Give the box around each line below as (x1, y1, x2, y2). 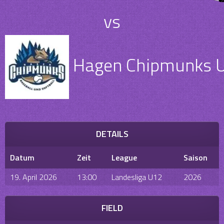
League (111, 151, 137, 163)
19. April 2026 (10, 171, 57, 183)
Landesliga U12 (111, 171, 162, 183)
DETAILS (95, 127, 128, 140)
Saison (183, 151, 207, 163)
